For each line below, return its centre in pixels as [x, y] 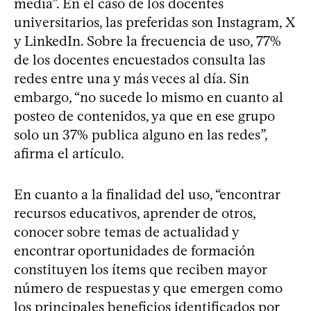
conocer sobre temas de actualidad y [126, 232]
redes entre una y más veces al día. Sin [132, 78]
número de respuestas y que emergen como [148, 288]
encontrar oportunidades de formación [134, 250]
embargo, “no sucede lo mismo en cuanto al [149, 97]
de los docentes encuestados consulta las [140, 59]
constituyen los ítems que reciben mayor [140, 269]
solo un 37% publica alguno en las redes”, [141, 134]
